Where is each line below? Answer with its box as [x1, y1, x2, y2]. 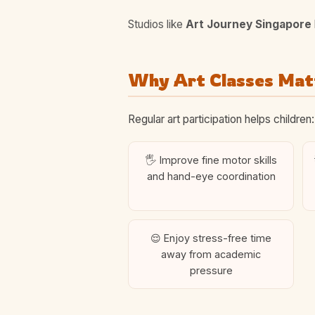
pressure [189, 264, 233, 276]
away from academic [161, 247, 261, 260]
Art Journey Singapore [186, 17, 311, 31]
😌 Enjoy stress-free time [150, 231, 271, 244]
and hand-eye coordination [146, 169, 276, 182]
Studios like [128, 17, 186, 31]
